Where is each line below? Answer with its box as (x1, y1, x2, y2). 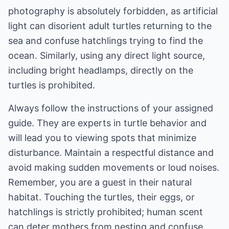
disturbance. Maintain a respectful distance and (8, 147, 214, 158)
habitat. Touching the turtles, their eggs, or (8, 192, 195, 202)
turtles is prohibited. (8, 80, 95, 90)
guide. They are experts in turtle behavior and (8, 118, 207, 128)
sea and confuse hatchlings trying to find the (8, 35, 203, 46)
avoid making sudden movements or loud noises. (8, 162, 219, 173)
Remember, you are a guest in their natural (8, 177, 192, 188)
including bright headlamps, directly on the (8, 65, 193, 76)
